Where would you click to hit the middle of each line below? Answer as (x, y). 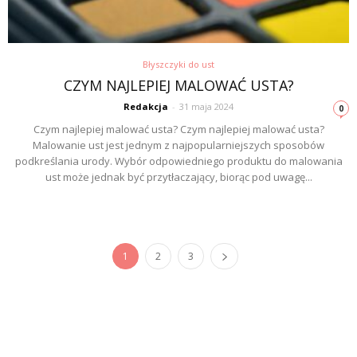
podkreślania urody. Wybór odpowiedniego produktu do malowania (178, 161)
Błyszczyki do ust (178, 65)
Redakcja (146, 107)
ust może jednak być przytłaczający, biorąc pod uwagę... (178, 177)
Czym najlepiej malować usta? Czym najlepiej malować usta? (178, 129)
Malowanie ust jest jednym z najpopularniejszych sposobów (178, 145)
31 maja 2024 (206, 107)
